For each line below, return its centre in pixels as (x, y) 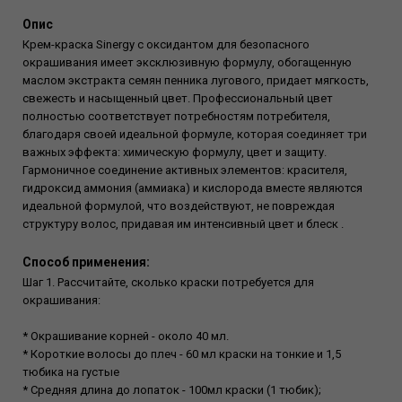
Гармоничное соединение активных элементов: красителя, (185, 170)
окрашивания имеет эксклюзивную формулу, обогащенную (187, 63)
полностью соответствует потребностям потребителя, (176, 117)
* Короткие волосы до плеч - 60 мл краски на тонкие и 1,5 (182, 354)
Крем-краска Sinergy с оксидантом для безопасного (166, 45)
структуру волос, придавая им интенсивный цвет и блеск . (183, 224)
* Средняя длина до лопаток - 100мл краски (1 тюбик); (172, 390)
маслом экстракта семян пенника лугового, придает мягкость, (196, 81)
